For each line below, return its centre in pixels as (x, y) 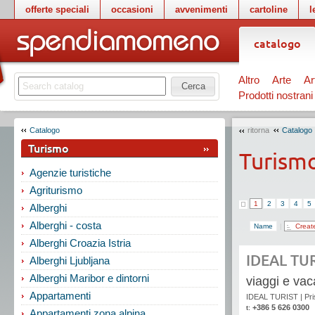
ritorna (258, 130)
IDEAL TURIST (272, 297)
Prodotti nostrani (276, 95)
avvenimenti (201, 9)
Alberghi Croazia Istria (80, 243)
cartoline (269, 9)
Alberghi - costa (65, 225)
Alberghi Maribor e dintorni (89, 278)
